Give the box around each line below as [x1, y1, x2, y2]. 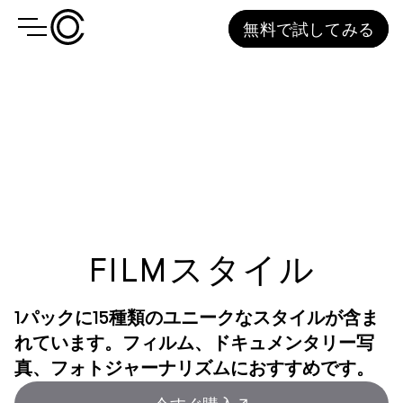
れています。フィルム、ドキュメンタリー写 [14, 335, 374, 353]
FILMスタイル [87, 255, 316, 289]
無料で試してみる [243, 18, 374, 39]
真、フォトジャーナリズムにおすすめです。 [14, 360, 374, 378]
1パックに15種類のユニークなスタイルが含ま [14, 309, 379, 327]
